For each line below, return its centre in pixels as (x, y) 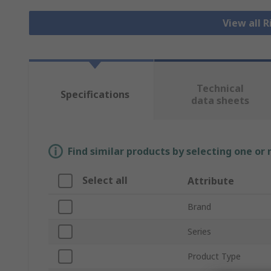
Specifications (95, 95)
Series (199, 232)
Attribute (211, 181)
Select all (105, 181)
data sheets (220, 101)
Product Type (214, 256)
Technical (220, 89)
